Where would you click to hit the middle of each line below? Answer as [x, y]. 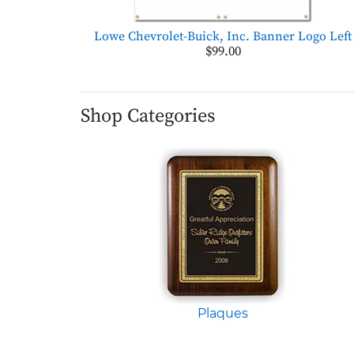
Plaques [223, 313]
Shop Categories [148, 116]
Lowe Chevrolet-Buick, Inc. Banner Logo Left [223, 36]
